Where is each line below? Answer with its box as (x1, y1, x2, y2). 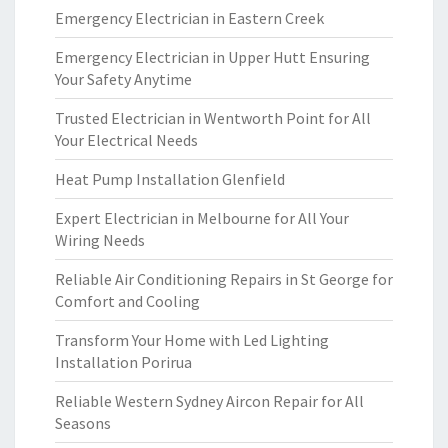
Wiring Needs (55, 230, 145, 250)
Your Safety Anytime (55, 69, 192, 89)
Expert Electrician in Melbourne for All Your (55, 208, 349, 228)
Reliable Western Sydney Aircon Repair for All (55, 391, 364, 411)
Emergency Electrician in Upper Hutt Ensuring (55, 47, 370, 67)
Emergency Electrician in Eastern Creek (55, 8, 324, 28)
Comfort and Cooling (55, 291, 200, 311)
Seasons (55, 413, 111, 433)
